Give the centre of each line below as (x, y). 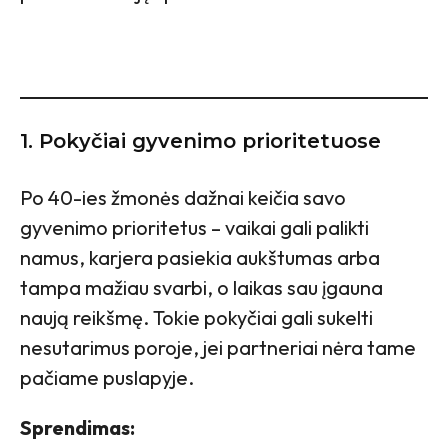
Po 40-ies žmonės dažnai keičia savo (183, 197)
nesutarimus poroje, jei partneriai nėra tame (218, 347)
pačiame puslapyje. (107, 377)
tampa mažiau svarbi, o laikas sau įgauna (201, 287)
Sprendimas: (77, 427)
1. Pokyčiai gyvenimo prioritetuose (200, 140)
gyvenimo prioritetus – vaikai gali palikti (194, 227)
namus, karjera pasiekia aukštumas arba (200, 257)
